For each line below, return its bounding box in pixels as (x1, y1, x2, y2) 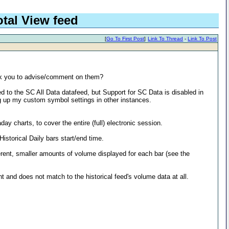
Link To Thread (148, 36, 184, 42)
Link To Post (188, 36, 217, 42)
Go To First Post (106, 36, 145, 42)
